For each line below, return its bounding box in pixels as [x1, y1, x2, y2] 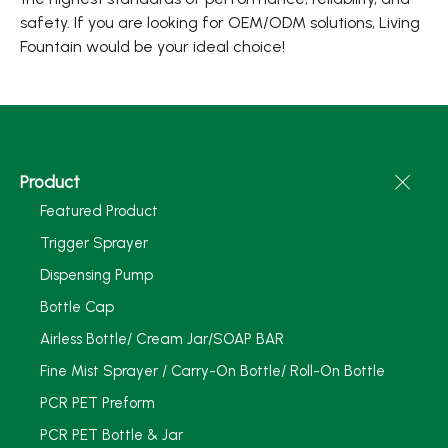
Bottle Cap [40, 298, 114, 316]
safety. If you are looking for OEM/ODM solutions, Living [20, 13, 420, 32]
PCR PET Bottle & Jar [40, 426, 183, 444]
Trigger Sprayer [40, 234, 148, 252]
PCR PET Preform [40, 394, 155, 412]
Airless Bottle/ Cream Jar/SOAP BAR [40, 330, 284, 348]
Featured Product [40, 202, 158, 220]
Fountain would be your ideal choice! [20, 37, 285, 56]
